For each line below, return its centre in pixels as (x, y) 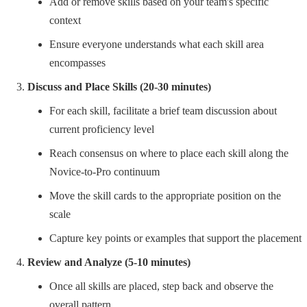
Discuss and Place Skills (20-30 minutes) (119, 86)
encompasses (77, 62)
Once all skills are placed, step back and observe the (161, 286)
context (65, 20)
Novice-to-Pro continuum (105, 171)
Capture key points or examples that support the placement (175, 238)
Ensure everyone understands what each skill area (157, 44)
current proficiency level (102, 129)
